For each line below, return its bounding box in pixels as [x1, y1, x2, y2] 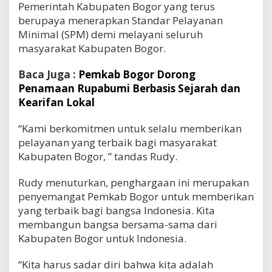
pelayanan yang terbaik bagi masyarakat [18, 135, 217, 149]
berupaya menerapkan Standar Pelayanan [18, 13, 223, 27]
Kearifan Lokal [18, 95, 95, 109]
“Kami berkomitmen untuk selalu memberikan [18, 121, 242, 135]
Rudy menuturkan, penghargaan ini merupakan [18, 175, 249, 189]
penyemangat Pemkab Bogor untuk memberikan [18, 189, 254, 203]
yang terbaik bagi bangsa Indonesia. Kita [18, 203, 215, 217]
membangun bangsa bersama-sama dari [18, 217, 217, 231]
